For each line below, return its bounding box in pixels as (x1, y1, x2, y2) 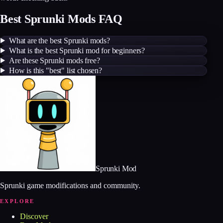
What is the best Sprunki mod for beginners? (8, 46, 145, 55)
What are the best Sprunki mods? (8, 36, 110, 45)
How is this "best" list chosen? (8, 66, 102, 75)
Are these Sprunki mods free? (8, 56, 100, 65)
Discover (20, 212, 48, 221)
